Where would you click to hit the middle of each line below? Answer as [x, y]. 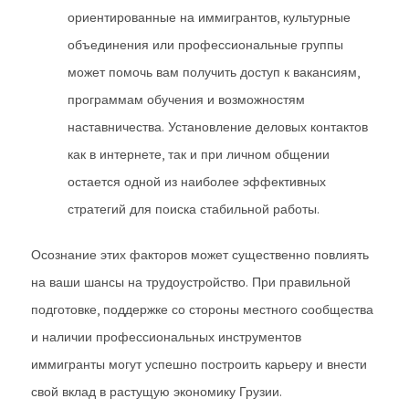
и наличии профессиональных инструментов [166, 337]
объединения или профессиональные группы [205, 45]
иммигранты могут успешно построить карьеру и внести [199, 364]
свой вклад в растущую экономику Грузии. [157, 392]
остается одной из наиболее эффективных [197, 182]
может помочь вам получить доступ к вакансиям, [214, 72]
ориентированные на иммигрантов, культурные [209, 17]
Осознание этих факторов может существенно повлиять [200, 255]
